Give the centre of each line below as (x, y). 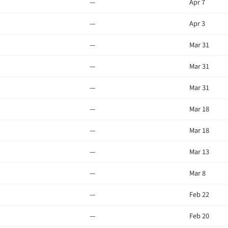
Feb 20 (199, 216)
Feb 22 (199, 195)
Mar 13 (199, 152)
